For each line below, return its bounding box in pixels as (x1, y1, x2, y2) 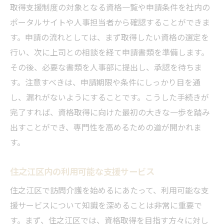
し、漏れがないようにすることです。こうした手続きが (10, 90, 209, 103)
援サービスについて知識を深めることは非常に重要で (10, 198, 202, 211)
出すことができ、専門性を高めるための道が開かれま (10, 120, 201, 133)
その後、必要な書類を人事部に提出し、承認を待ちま (10, 60, 202, 73)
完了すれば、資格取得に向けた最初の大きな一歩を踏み (10, 105, 210, 118)
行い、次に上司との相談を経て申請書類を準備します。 (10, 45, 209, 58)
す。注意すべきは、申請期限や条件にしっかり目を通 (10, 75, 200, 88)
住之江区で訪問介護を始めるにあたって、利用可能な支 (10, 183, 209, 196)
